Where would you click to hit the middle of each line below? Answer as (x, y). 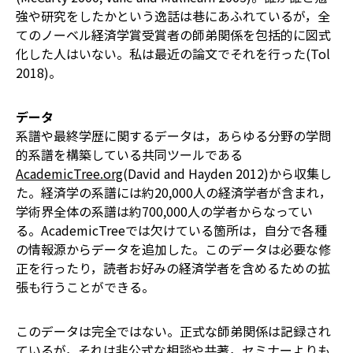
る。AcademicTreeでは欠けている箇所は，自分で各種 (171, 230)
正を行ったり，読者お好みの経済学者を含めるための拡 (173, 268)
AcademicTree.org (69, 173)
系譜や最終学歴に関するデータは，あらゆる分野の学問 (173, 136)
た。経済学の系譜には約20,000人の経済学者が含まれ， (174, 192)
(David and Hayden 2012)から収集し (227, 173)
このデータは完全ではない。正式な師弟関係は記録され (173, 331)
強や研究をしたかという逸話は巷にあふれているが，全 (173, 16)
